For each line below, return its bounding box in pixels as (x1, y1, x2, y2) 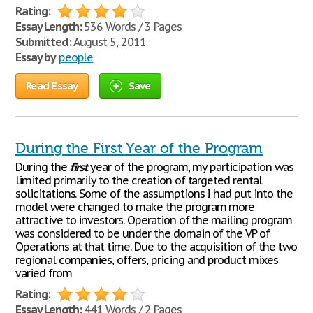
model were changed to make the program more (15, 200, 255, 214)
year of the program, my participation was (87, 160, 293, 174)
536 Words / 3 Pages (81, 20, 182, 34)
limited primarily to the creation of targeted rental (15, 173, 262, 187)
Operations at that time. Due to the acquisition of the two (15, 240, 297, 254)
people (58, 50, 94, 64)
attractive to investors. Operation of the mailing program (15, 213, 292, 227)
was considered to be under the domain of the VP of (15, 226, 270, 240)
